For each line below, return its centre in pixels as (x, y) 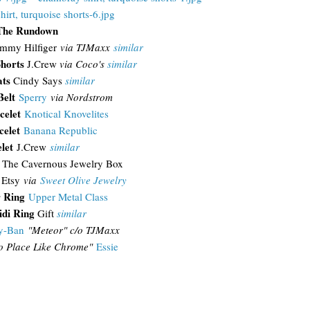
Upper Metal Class (68, 197)
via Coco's (83, 64)
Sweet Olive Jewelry (83, 180)
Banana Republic (61, 130)
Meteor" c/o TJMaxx (75, 230)
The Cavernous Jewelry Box (62, 163)
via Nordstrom (81, 97)
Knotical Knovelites (66, 113)
